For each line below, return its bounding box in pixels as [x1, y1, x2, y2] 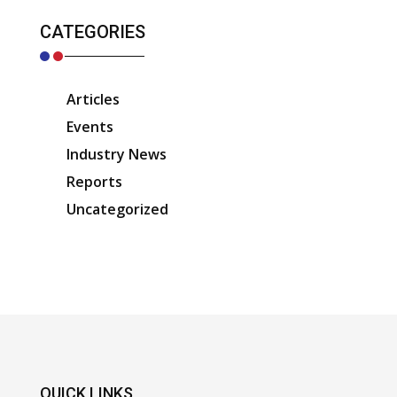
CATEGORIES [39, 21, 145, 43]
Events [66, 117, 113, 136]
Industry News [66, 144, 167, 164]
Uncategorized [66, 199, 168, 219]
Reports [66, 172, 122, 191]
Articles [66, 90, 120, 109]
